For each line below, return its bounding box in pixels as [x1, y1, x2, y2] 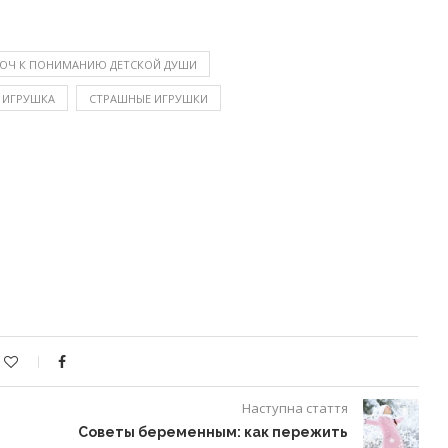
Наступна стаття [241, 399, 348, 417]
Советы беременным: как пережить [77, 424, 348, 440]
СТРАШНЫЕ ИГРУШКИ [89, 91, 208, 106]
